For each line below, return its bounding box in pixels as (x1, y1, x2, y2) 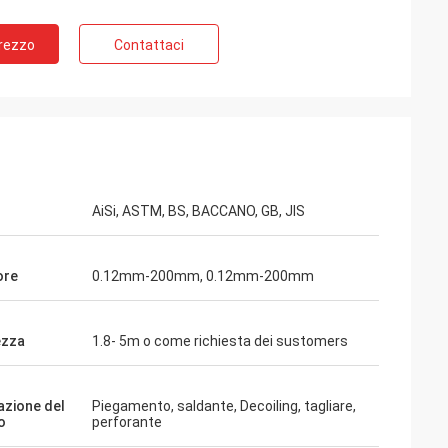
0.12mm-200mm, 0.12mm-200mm (92, 268, 314, 284)
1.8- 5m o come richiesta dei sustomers (92, 333, 348, 349)
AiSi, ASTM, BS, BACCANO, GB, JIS (92, 203, 305, 219)
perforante (92, 414, 162, 430)
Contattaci (114, 37, 184, 53)
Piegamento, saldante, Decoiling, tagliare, (92, 398, 356, 414)
